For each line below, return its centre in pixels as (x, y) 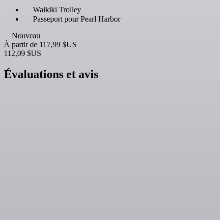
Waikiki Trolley (57, 10)
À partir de (22, 45)
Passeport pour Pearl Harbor (77, 19)
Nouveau (26, 36)
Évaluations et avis (51, 74)
